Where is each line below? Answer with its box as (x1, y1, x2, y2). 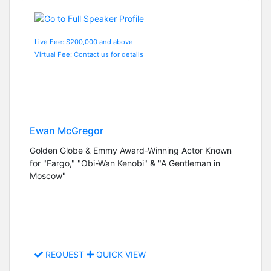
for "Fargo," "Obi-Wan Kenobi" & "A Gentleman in (30, 158, 220, 169)
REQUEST (43, 249, 87, 260)
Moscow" (30, 171, 66, 181)
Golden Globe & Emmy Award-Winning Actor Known (30, 145, 232, 156)
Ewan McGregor (30, 125, 103, 137)
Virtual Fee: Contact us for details (34, 50, 143, 59)
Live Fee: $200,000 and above (34, 37, 133, 46)
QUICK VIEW (94, 249, 146, 260)
